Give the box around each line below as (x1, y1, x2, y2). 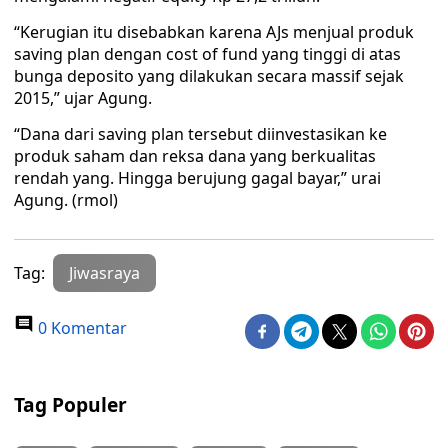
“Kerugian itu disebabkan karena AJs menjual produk (14, 21, 414, 43)
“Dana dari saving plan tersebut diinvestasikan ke (14, 123, 387, 145)
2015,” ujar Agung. (14, 87, 152, 109)
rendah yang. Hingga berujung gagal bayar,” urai (14, 167, 381, 189)
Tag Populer (14, 391, 127, 418)
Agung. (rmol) (14, 189, 118, 211)
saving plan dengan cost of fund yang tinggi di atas (14, 43, 401, 65)
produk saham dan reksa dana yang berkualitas (14, 145, 376, 167)
